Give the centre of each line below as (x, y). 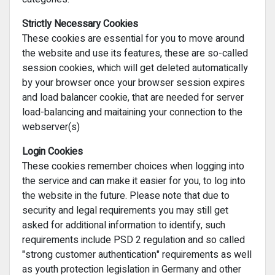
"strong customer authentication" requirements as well (137, 255)
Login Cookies (52, 152)
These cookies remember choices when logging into (133, 167)
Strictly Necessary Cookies (80, 24)
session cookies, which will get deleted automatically (135, 68)
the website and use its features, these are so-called (135, 54)
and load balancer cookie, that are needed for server (133, 98)
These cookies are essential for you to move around (133, 39)
